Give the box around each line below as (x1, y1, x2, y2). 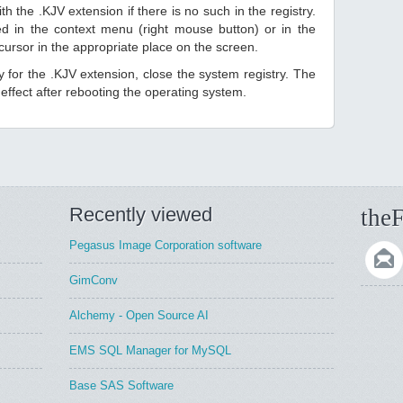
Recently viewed (69, 203, 213, 226)
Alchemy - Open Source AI (69, 309, 210, 322)
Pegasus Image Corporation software (69, 238, 263, 252)
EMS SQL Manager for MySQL (69, 344, 232, 357)
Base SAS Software (69, 379, 175, 392)
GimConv (69, 273, 119, 287)
